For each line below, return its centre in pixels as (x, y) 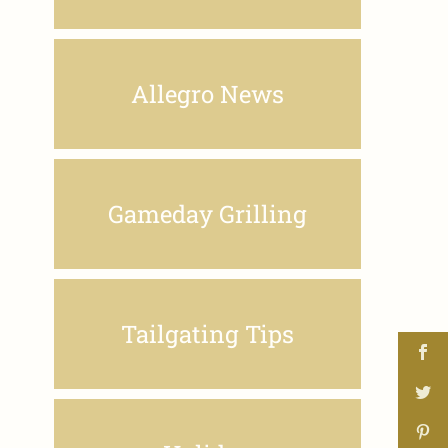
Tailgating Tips (208, 333)
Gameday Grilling (208, 213)
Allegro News (208, 93)
